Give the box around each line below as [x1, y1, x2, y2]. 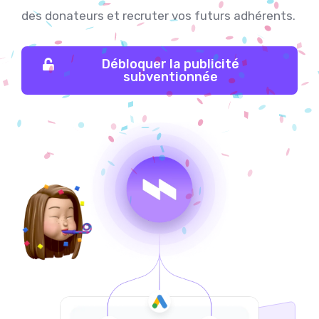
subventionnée [123, 69, 218, 85]
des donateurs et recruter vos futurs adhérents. [21, 9, 298, 23]
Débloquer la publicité [102, 56, 239, 72]
